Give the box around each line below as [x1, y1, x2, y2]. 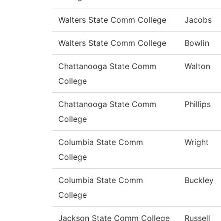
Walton [184, 61, 210, 72]
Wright [184, 137, 209, 147]
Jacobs [184, 15, 212, 25]
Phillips [184, 99, 211, 110]
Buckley [184, 175, 214, 185]
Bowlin [184, 38, 209, 48]
